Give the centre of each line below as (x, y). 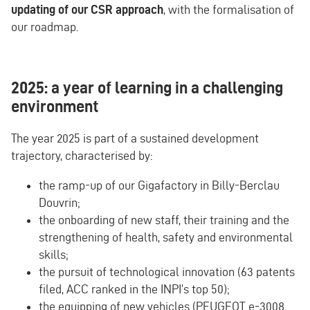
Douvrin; (59, 202)
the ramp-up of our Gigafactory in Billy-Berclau (159, 185)
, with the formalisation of (229, 9)
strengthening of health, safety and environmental (166, 237)
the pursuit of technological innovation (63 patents (167, 271)
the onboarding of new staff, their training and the (164, 219)
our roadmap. (45, 26)
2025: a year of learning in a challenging (147, 88)
